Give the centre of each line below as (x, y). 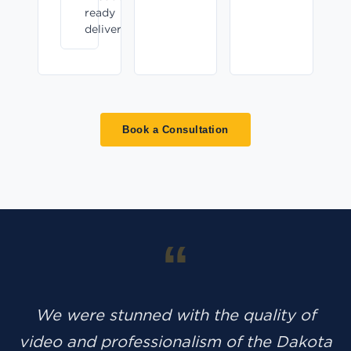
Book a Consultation (175, 130)
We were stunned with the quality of (175, 315)
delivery (106, 29)
